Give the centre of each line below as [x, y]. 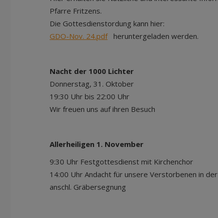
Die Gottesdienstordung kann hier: [108, 23]
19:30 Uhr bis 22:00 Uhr [90, 96]
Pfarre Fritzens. [76, 11]
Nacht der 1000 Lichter [92, 71]
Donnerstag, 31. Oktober [95, 84]
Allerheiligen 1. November [97, 144]
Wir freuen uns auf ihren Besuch [107, 109]
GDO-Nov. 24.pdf [79, 36]
